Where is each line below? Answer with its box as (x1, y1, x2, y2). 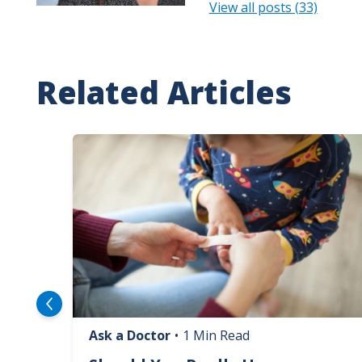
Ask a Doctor (88, 326, 170, 345)
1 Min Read (182, 326, 250, 345)
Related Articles (36, 70, 292, 113)
